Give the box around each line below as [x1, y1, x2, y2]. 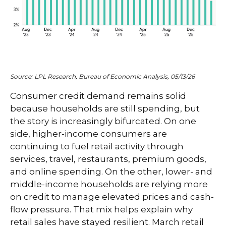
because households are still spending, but [10, 103, 200, 114]
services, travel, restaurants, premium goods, [10, 154, 206, 164]
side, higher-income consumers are [10, 129, 167, 139]
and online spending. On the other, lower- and [10, 166, 212, 177]
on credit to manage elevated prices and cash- [10, 192, 214, 202]
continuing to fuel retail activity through [10, 141, 184, 152]
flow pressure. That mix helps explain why [10, 204, 193, 215]
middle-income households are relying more [10, 179, 208, 190]
